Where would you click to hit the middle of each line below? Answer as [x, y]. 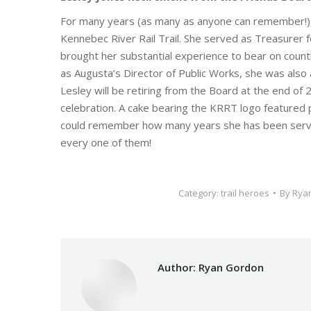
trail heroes [245, 193]
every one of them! [106, 142]
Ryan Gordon [230, 267]
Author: [177, 267]
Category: [199, 193]
